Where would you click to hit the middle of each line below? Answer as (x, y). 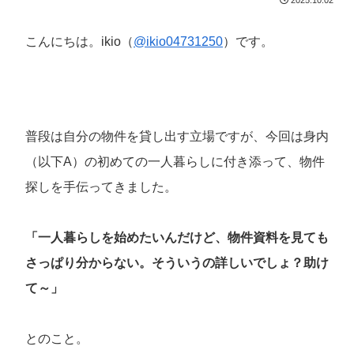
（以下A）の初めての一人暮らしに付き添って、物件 (175, 161)
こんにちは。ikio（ (79, 41)
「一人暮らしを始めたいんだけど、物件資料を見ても (177, 237)
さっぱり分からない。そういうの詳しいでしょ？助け (177, 262)
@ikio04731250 (178, 41)
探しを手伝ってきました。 (101, 186)
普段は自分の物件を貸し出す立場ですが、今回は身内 (177, 136)
